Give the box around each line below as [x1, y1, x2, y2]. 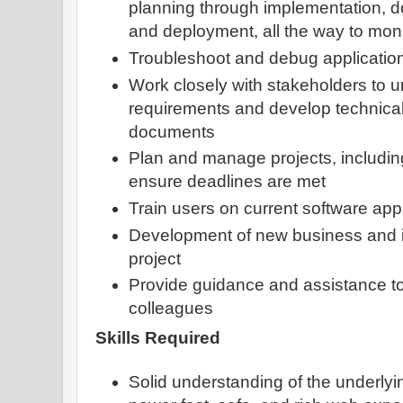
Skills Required [95, 327, 225, 347]
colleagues [129, 299, 214, 318]
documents [129, 121, 216, 141]
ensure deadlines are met [129, 172, 327, 192]
